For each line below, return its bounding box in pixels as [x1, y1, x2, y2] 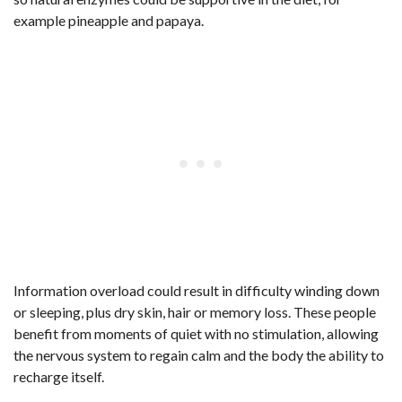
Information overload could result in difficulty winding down [13, 282, 380, 300]
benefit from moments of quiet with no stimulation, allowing [13, 325, 379, 343]
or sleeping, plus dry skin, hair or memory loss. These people [13, 303, 376, 321]
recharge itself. [13, 368, 104, 386]
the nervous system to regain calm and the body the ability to [13, 346, 384, 364]
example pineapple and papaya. [13, 12, 204, 30]
